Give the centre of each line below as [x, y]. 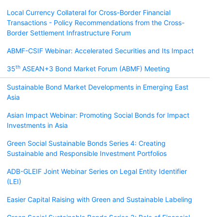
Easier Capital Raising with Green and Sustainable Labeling [100, 199]
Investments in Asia [37, 125]
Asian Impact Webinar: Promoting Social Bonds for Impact [98, 115]
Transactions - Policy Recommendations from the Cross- [96, 23]
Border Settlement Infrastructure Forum [69, 33]
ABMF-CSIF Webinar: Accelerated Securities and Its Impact [100, 51]
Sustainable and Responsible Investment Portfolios [87, 153]
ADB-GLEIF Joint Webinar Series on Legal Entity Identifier [97, 171]
